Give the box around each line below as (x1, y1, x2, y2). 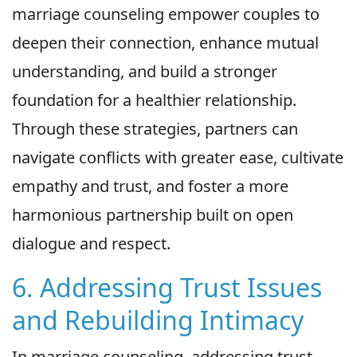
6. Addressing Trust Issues (12, 270, 322, 305)
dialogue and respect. (12, 233, 171, 255)
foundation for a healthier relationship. (12, 89, 296, 112)
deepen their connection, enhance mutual (12, 32, 319, 54)
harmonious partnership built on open (12, 204, 293, 226)
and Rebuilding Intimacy (12, 303, 304, 338)
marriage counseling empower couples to (12, 3, 320, 25)
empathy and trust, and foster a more (12, 175, 288, 198)
